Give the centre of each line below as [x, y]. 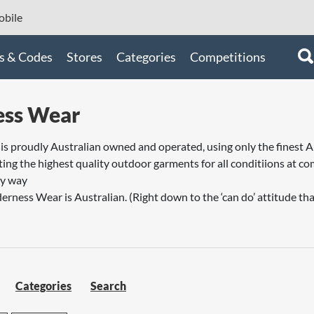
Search [108, 286]
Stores [84, 57]
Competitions [228, 57]
